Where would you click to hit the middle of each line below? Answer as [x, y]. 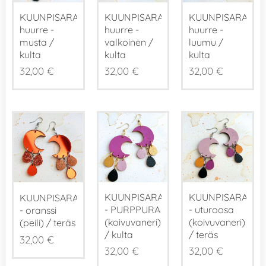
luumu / [206, 42]
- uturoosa [212, 209]
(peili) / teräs [47, 222]
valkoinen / [129, 42]
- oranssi [38, 210]
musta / [37, 42]
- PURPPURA [132, 209]
